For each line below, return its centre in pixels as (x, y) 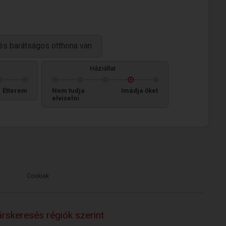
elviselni (66, 98)
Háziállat (102, 68)
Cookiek (38, 176)
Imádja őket (139, 91)
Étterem (15, 91)
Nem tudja (68, 91)
